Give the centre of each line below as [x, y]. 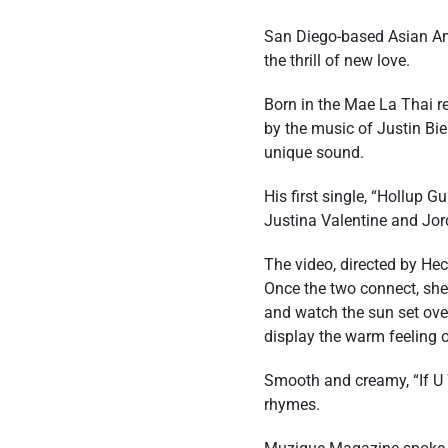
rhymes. [292, 404]
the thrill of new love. [337, 60]
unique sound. [314, 152]
